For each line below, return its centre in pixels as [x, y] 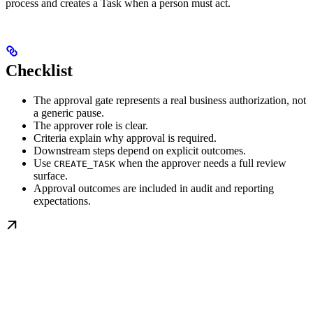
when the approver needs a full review [201, 163]
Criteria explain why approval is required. [125, 138]
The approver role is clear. [91, 126]
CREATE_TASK [85, 164]
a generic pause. [69, 113]
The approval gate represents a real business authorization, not [170, 101]
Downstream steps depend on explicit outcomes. [140, 151]
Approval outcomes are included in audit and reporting [154, 189]
